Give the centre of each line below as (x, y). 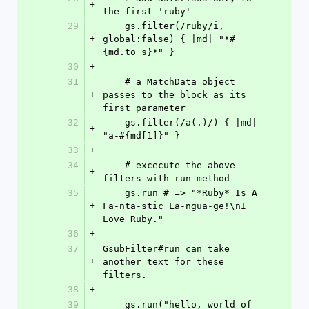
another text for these (163, 262)
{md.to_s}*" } (139, 52)
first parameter (144, 108)
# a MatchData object (114, 82)
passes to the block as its (175, 95)
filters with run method (166, 178)
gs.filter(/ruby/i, (114, 26)
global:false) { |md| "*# (169, 39)
